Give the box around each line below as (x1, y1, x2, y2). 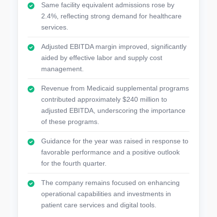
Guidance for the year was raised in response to (41, 137, 188, 145)
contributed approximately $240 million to (41, 95, 167, 103)
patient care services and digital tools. (41, 201, 156, 209)
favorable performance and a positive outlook (41, 148, 180, 156)
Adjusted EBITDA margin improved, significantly (41, 43, 186, 50)
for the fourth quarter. (41, 159, 107, 167)
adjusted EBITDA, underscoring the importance (41, 107, 186, 114)
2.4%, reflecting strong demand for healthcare (41, 12, 182, 20)
